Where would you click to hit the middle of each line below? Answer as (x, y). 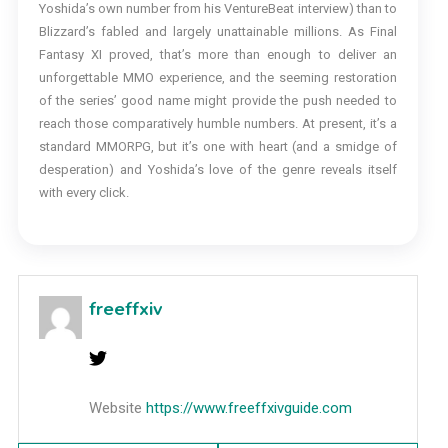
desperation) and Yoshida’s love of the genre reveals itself (217, 169)
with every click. (83, 192)
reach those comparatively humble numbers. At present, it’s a (217, 123)
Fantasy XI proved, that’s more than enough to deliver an (217, 54)
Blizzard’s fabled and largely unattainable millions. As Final (217, 31)
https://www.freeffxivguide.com (248, 408)
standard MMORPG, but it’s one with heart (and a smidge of (217, 146)
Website (115, 408)
